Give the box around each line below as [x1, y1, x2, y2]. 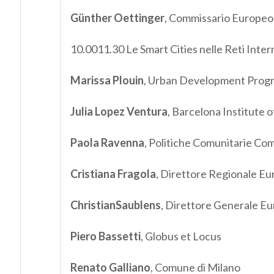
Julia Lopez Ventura [70, 105, 168, 119]
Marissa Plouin [70, 73, 144, 87]
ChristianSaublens [70, 198, 161, 212]
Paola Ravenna [70, 136, 144, 150]
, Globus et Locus [140, 229, 221, 243]
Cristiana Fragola [70, 167, 156, 181]
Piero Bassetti [70, 229, 141, 243]
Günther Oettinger [70, 11, 165, 25]
